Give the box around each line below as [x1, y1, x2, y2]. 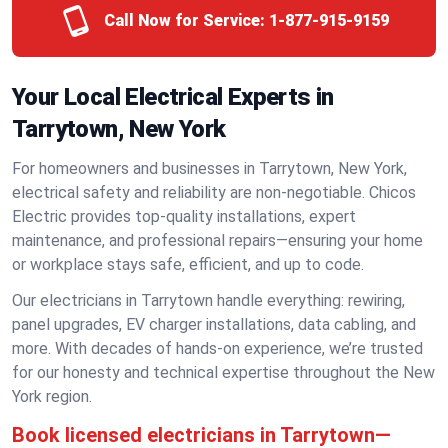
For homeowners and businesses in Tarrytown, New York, [12, 159, 407, 178]
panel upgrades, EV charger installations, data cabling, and [12, 315, 416, 334]
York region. [12, 387, 92, 406]
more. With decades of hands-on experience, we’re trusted [12, 339, 423, 358]
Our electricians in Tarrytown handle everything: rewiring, [12, 291, 405, 310]
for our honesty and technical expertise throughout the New [12, 363, 435, 382]
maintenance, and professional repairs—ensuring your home [12, 231, 423, 250]
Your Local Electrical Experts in [12, 83, 334, 111]
